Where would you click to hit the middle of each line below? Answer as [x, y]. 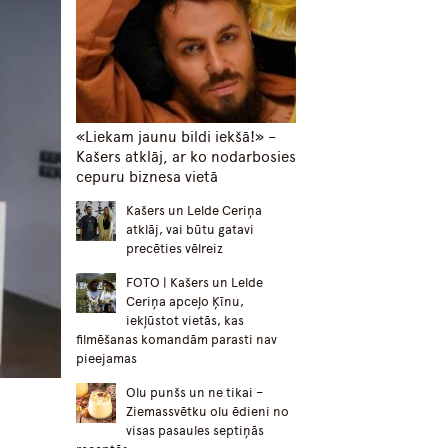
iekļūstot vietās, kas [185, 321]
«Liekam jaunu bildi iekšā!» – [176, 137]
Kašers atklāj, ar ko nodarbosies [186, 156]
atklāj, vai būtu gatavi [190, 230]
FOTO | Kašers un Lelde [194, 283]
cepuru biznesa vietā [147, 176]
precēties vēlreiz [174, 249]
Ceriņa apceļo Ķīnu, [185, 302]
